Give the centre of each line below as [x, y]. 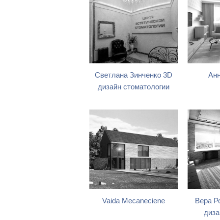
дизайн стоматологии [134, 87]
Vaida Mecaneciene [134, 201]
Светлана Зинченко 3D [134, 75]
